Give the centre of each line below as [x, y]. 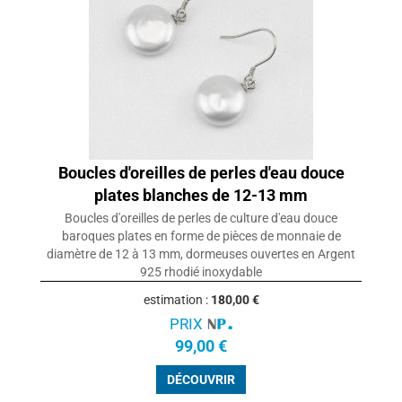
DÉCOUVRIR [201, 380]
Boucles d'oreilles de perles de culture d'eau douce [201, 218]
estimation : [177, 300]
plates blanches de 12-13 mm [201, 196]
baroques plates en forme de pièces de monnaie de [201, 236]
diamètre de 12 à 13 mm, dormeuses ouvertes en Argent [201, 254]
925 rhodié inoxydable [201, 272]
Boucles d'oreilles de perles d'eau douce [201, 173]
